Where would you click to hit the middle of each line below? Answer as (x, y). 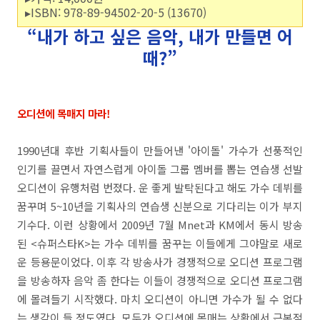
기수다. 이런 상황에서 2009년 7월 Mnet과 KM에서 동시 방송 (160, 225)
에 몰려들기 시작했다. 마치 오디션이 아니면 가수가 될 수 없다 (160, 299)
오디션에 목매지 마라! (64, 113)
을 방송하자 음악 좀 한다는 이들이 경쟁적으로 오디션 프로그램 (160, 280)
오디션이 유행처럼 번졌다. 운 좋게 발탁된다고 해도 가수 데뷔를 (160, 187)
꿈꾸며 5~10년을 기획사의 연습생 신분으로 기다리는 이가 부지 (160, 206)
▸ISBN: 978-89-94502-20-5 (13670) (116, 12)
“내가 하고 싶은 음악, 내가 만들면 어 (160, 36)
